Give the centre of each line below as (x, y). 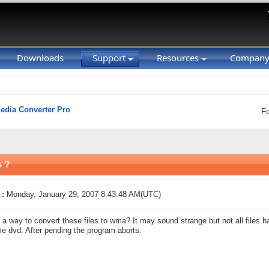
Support (110, 58)
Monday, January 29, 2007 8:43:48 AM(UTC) (84, 195)
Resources (179, 58)
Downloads (40, 58)
